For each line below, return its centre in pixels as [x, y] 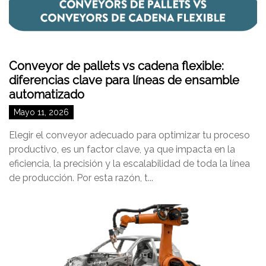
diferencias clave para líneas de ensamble [124, 80]
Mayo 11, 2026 [41, 112]
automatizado [47, 94]
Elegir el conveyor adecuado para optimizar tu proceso [129, 135]
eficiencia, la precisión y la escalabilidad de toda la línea [129, 164]
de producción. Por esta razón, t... [81, 178]
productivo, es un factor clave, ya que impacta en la [122, 149]
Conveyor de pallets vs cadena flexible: [116, 66]
